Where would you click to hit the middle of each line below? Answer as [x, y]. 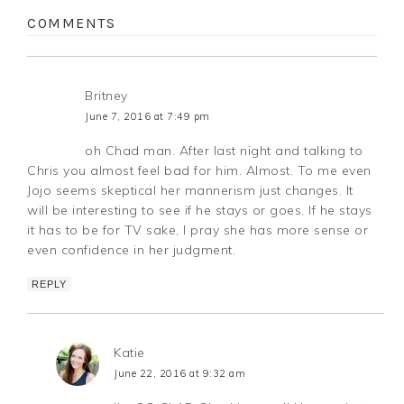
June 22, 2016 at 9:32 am [180, 374]
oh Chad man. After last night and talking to [224, 151]
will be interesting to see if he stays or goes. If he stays [200, 211]
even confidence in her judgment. [132, 250]
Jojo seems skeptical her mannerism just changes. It [190, 191]
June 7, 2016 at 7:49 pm [147, 117]
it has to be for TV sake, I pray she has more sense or [198, 230]
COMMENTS [72, 23]
